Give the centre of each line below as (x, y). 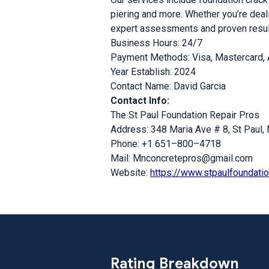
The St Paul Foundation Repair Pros (185, 115)
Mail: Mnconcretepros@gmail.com (182, 158)
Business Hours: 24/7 (156, 43)
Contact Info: (140, 101)
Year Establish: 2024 (153, 72)
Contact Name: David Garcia (168, 86)
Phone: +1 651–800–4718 (166, 144)
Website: (130, 173)
